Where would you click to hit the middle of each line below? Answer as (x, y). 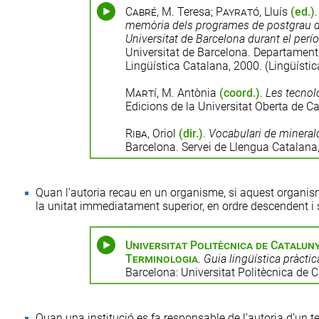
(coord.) (239, 93)
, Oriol (163, 134)
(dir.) (190, 134)
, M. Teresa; (186, 12)
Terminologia (161, 259)
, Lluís (274, 12)
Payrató (237, 12)
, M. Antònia (188, 93)
